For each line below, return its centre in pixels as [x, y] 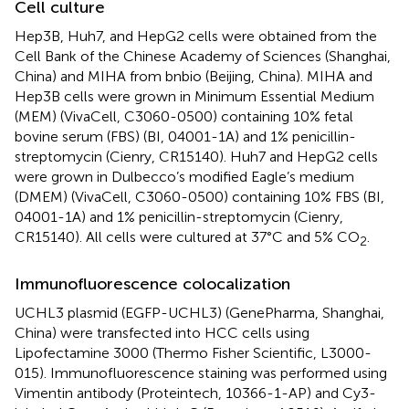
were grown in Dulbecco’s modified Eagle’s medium [184, 176]
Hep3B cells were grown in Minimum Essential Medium [194, 96]
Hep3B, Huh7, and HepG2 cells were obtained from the [196, 36]
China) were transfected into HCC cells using [162, 332]
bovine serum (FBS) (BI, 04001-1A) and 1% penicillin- [185, 136]
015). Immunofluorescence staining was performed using [201, 372]
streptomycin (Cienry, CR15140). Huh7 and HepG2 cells [196, 156]
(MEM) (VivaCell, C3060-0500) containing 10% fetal [184, 116]
